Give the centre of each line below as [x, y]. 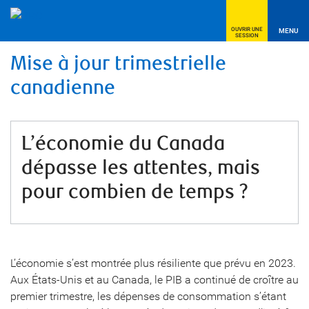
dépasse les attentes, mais [141, 168]
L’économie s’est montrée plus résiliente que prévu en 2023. [153, 263]
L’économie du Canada [123, 144]
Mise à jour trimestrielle [118, 64]
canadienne [63, 88]
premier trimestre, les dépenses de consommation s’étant [148, 296]
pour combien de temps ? [135, 192]
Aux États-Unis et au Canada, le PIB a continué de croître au [154, 280]
